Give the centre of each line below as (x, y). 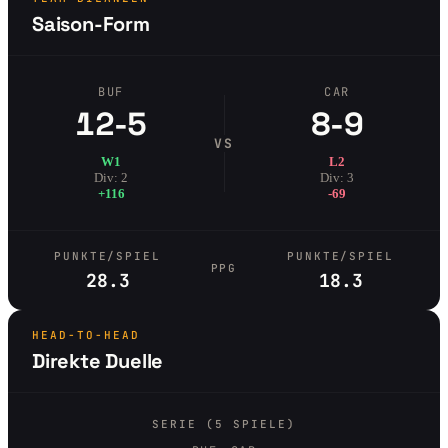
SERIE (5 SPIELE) (224, 424)
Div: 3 (336, 177)
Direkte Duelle (98, 361)
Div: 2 (111, 177)
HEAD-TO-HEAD (86, 335)
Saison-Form (91, 24)
